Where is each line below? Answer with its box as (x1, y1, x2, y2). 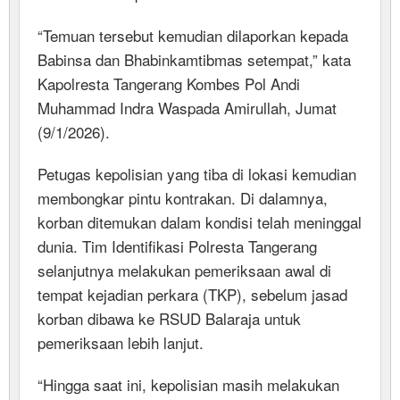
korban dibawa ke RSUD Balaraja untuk (37, 306, 301, 329)
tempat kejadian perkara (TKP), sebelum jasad (37, 282, 347, 305)
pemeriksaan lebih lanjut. (37, 330, 204, 354)
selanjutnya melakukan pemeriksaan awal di (37, 258, 331, 281)
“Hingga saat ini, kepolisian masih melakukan (37, 372, 339, 396)
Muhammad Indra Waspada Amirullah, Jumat (37, 96, 337, 119)
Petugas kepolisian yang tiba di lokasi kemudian (37, 162, 356, 185)
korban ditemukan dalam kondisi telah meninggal (37, 210, 362, 233)
